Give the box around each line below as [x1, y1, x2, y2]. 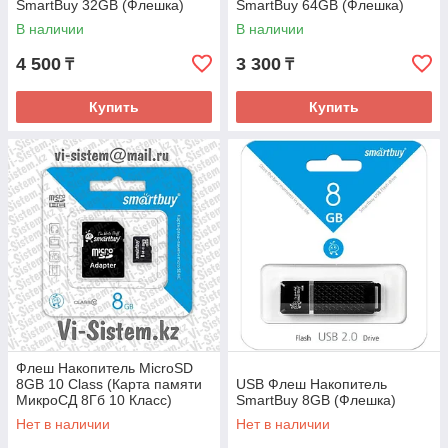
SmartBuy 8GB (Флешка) [236, 392, 396, 409]
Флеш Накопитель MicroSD [16, 360, 193, 377]
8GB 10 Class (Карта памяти [16, 376, 202, 393]
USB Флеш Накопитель [236, 376, 387, 393]
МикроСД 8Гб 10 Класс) [16, 392, 172, 409]
